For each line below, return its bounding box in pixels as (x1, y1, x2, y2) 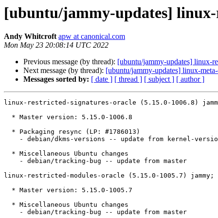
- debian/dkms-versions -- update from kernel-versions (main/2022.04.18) (4, 135, 19, 143)
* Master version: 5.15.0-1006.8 (4, 113, 12, 121)
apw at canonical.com (58, 32, 125, 41)
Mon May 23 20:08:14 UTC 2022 (4, 41, 109, 50)
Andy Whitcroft (4, 32, 56, 41)
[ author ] (176, 75, 204, 84)
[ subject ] (144, 75, 174, 84)
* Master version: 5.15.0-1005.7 (4, 186, 12, 194)
